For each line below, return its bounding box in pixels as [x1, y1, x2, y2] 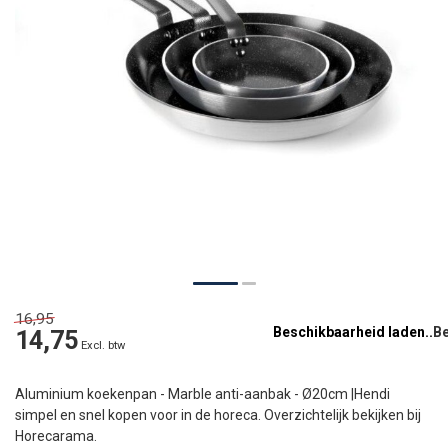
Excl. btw [81, 339, 125, 353]
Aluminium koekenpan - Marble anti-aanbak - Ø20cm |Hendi [15, 386, 390, 403]
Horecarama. [15, 428, 97, 445]
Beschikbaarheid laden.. [273, 324, 433, 341]
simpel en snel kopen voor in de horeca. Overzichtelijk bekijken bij [15, 407, 421, 424]
